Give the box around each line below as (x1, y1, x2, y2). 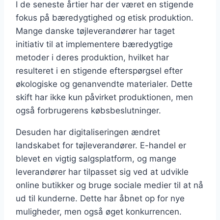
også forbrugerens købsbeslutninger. (16, 106, 161, 116)
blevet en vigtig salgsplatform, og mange (16, 154, 176, 164)
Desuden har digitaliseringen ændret (16, 127, 160, 137)
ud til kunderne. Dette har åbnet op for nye (16, 193, 185, 204)
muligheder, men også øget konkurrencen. (16, 207, 182, 217)
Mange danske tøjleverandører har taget (16, 26, 175, 36)
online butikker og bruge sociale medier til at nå (16, 180, 203, 191)
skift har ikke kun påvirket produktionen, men (16, 92, 193, 103)
